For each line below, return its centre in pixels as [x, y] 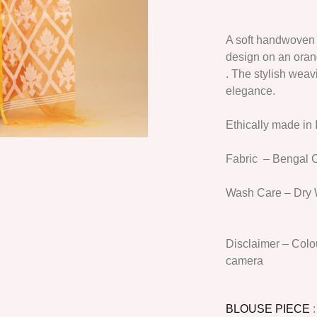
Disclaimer [252, 244]
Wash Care [253, 193]
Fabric [243, 159]
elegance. [250, 91]
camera [244, 261]
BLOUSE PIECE [269, 309]
